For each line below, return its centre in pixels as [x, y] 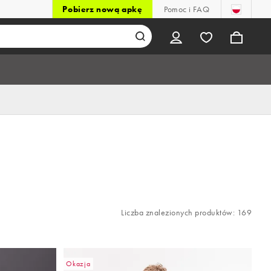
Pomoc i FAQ [186, 9]
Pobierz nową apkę [103, 9]
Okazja [78, 264]
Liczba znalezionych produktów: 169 [186, 212]
